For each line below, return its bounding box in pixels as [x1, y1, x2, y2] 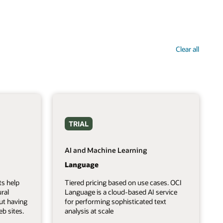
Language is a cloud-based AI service [65, 187, 178, 196]
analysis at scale [65, 206, 114, 215]
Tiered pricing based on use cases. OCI [65, 178, 182, 187]
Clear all [176, 44, 199, 54]
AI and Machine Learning [65, 145, 147, 155]
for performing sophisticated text [65, 197, 167, 206]
